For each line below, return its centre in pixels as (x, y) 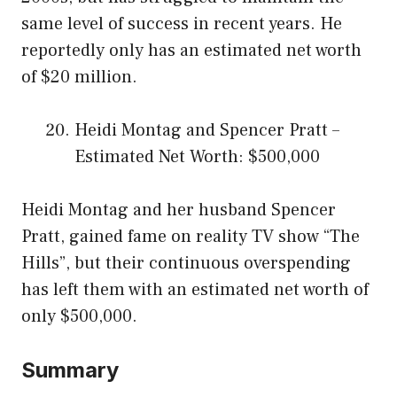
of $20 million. (79, 78)
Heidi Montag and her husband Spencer (179, 210)
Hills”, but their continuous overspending (186, 264)
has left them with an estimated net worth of (195, 290)
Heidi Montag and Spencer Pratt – (207, 131)
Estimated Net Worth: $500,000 (197, 157)
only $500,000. (79, 317)
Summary (70, 370)
